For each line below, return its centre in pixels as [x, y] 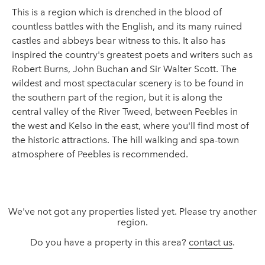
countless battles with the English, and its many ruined [127, 26]
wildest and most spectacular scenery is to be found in [128, 83]
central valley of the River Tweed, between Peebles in [125, 112]
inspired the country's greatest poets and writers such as [132, 55]
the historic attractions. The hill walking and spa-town [125, 140]
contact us [211, 242]
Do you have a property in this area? [109, 242]
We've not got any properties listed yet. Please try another [132, 211]
